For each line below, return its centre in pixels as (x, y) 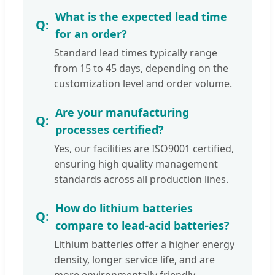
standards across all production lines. (141, 180)
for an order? (91, 34)
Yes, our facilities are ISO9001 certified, (144, 149)
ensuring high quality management (136, 164)
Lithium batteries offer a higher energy (144, 245)
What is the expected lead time (141, 17)
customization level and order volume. (143, 84)
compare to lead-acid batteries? (142, 226)
